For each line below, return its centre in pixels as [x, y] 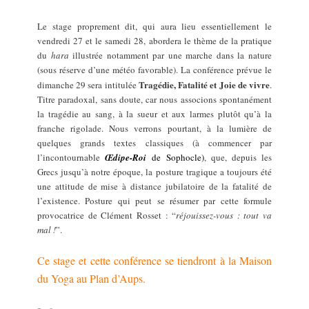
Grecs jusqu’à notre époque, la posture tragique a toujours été [154, 171]
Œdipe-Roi [129, 157]
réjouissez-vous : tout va [224, 215]
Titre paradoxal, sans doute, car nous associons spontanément [154, 99]
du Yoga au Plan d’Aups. [92, 278]
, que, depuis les [238, 157]
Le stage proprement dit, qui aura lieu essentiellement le [154, 26]
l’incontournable [71, 157]
